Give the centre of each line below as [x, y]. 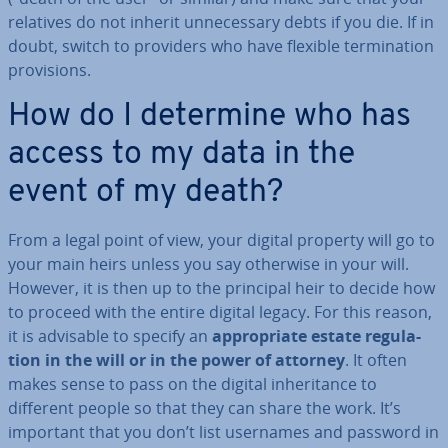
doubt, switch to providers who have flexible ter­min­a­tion [221, 46]
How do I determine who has [209, 117]
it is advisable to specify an [110, 336]
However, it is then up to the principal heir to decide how [221, 288]
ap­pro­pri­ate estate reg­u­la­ [316, 336]
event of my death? [145, 193]
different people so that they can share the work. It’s [204, 408]
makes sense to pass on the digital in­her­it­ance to [192, 384]
